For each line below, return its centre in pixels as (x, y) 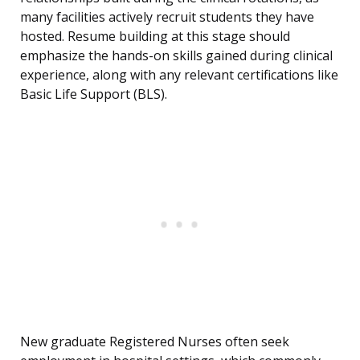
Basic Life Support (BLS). (94, 94)
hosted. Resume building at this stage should (155, 37)
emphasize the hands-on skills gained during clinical (176, 56)
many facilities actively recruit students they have (167, 17)
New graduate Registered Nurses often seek (155, 342)
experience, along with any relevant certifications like (179, 75)
